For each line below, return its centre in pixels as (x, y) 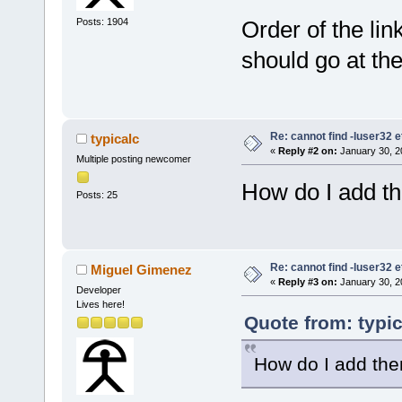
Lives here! (100, 304)
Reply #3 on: (307, 281)
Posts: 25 (96, 194)
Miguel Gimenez (142, 269)
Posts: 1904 (102, 22)
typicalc (115, 138)
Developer (98, 289)
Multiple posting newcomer (133, 158)
